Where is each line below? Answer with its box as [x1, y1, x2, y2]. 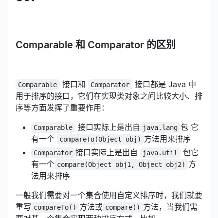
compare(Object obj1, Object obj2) [57, 161, 186, 169]
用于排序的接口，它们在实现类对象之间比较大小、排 [16, 91, 202, 101]
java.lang [143, 124, 178, 132]
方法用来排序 [144, 134, 191, 144]
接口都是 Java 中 [132, 79, 196, 90]
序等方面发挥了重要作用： [16, 103, 109, 113]
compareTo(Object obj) [59, 135, 142, 144]
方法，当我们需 [143, 202, 198, 212]
